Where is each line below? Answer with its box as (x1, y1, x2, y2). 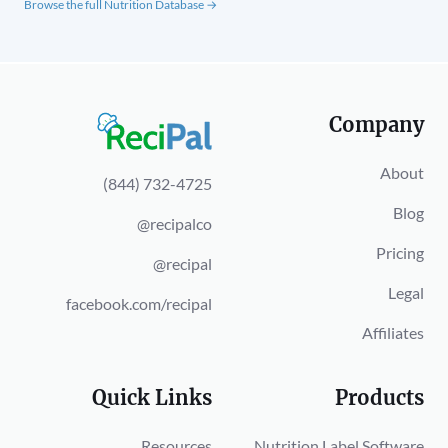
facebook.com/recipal (66, 294, 212, 314)
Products (335, 384, 424, 410)
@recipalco (137, 214, 212, 234)
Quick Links (92, 384, 212, 410)
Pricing (376, 242, 424, 262)
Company (329, 111, 424, 137)
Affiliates (362, 322, 424, 342)
